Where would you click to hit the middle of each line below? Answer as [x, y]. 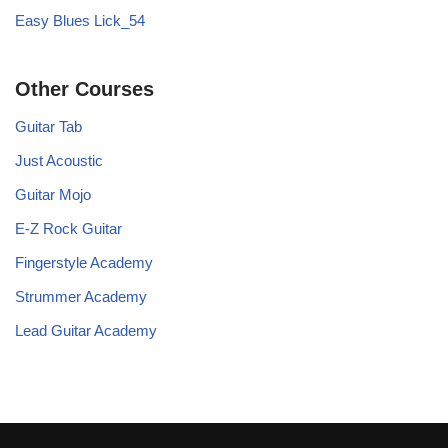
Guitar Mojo [53, 194]
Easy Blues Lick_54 [80, 20]
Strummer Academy [81, 296]
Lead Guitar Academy [86, 330]
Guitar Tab [48, 126]
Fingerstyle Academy [84, 262]
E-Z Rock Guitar [68, 228]
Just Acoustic [59, 160]
